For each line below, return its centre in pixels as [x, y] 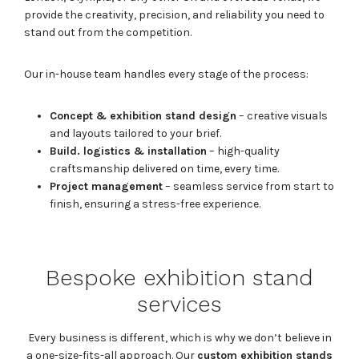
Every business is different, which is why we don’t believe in [179, 338]
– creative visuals [282, 116]
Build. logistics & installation [128, 151]
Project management [106, 187]
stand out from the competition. [108, 33]
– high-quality [243, 151]
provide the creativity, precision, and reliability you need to [174, 15]
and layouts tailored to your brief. [135, 134]
